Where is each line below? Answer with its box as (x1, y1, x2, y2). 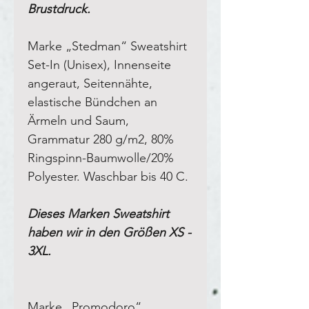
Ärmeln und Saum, (28, 112, 129, 128)
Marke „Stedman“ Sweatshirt (28, 38, 187, 54)
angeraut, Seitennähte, (28, 75, 152, 91)
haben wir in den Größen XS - (28, 224, 191, 240)
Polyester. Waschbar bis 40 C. (28, 168, 188, 184)
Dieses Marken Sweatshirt (28, 206, 169, 221)
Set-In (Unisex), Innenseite (28, 57, 171, 72)
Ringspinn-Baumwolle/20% (28, 150, 174, 166)
